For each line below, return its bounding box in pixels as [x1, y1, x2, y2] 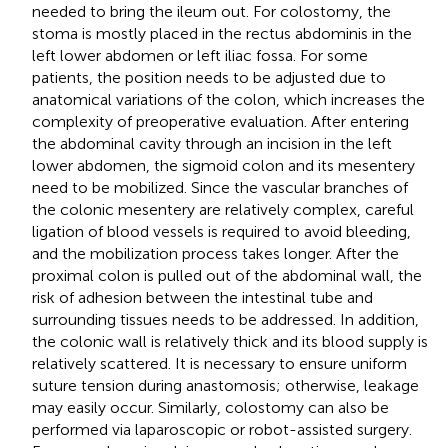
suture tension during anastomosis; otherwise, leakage [32, 375, 419, 395]
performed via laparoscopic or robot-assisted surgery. [32, 419, 412, 439]
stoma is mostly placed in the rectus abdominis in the [32, 23, 412, 43]
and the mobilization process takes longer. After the [32, 243, 399, 263]
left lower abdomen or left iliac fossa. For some [32, 45, 368, 65]
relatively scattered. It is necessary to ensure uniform [32, 353, 407, 373]
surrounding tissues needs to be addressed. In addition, [32, 309, 419, 329]
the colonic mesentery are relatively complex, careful [32, 199, 414, 219]
